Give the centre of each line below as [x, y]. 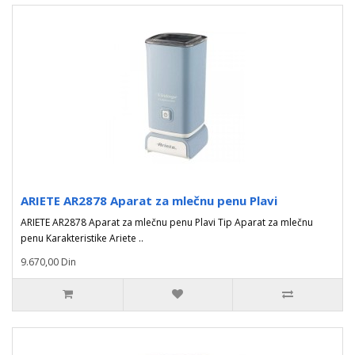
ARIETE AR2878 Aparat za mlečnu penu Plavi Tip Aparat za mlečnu [167, 222]
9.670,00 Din [48, 262]
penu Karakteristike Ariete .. [82, 238]
